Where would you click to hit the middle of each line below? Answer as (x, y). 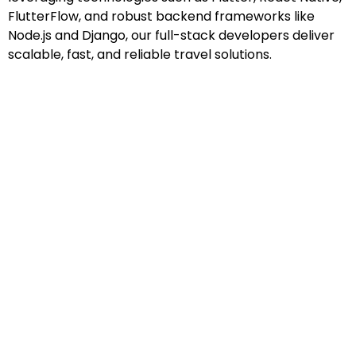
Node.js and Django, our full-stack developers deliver (171, 35)
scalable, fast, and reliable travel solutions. (140, 54)
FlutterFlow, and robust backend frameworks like (161, 16)
